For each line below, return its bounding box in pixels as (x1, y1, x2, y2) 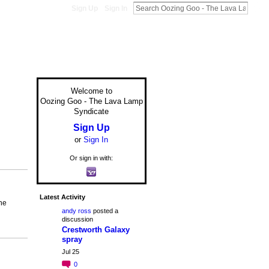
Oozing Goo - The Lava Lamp (40, 96, 143, 106)
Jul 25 (61, 247, 79, 255)
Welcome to (70, 86, 112, 95)
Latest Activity (39, 193, 85, 201)
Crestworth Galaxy (61, 225, 130, 234)
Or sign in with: (70, 154, 113, 162)
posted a (91, 207, 118, 214)
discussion (61, 215, 93, 223)
